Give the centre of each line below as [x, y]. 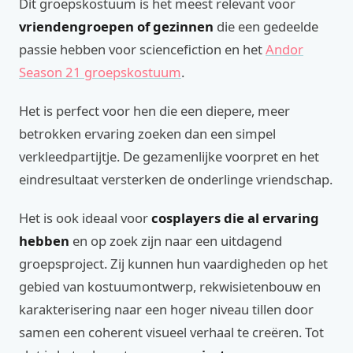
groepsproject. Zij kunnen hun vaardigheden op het [173, 264]
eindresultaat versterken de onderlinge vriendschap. [176, 179]
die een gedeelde [266, 26]
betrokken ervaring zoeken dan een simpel [147, 134]
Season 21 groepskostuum [100, 72]
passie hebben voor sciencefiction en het [142, 49]
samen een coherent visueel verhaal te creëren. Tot [171, 332]
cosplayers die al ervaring [235, 218]
